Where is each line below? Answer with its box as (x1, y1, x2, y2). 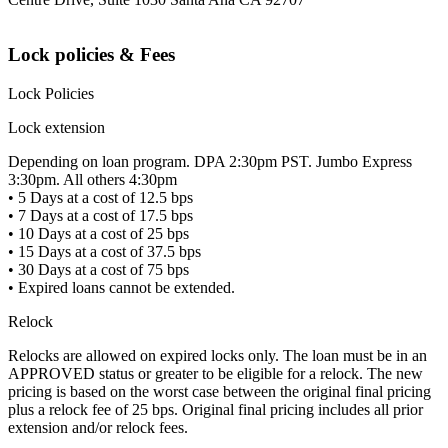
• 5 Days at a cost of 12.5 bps (8, 188, 193, 206)
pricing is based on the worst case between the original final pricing (8, 382, 431, 400)
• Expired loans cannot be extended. (8, 278, 235, 296)
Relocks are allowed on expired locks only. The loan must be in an (8, 346, 427, 364)
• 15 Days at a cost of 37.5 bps (8, 242, 201, 260)
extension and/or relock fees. (8, 418, 188, 436)
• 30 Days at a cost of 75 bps (8, 260, 189, 278)
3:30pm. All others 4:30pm (8, 170, 177, 188)
